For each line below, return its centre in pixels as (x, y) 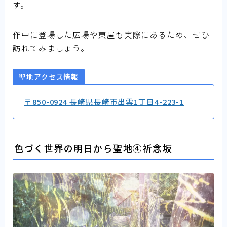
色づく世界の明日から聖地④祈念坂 (93, 148)
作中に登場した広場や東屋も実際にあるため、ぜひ (111, 34)
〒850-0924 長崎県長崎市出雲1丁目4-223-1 (104, 102)
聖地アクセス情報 (49, 77)
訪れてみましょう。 (51, 47)
